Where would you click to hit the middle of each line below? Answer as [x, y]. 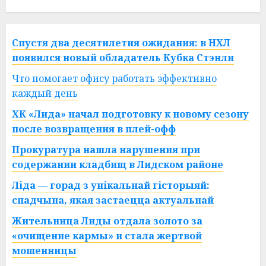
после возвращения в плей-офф [94, 129]
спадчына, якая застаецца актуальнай [113, 200]
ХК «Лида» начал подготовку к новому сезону [130, 114]
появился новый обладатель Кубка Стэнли [123, 58]
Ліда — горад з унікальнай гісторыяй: [111, 186]
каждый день [45, 94]
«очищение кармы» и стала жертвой [107, 236]
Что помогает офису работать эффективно [114, 79]
